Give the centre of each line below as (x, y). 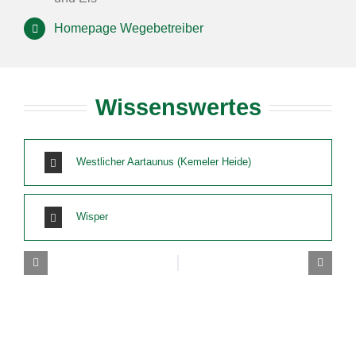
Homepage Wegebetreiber (129, 29)
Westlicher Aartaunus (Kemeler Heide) (164, 161)
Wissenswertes (178, 107)
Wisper (92, 216)
